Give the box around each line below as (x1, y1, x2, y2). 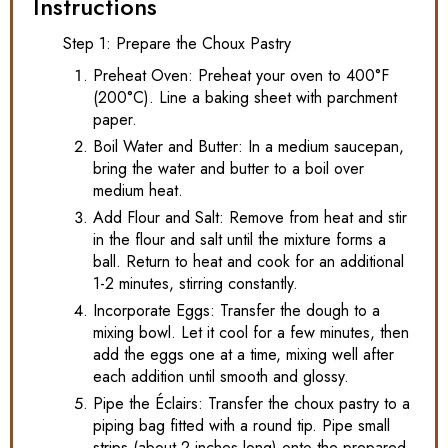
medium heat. (93, 179, 183, 203)
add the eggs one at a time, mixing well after (93, 343, 394, 367)
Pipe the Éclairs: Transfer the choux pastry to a (93, 392, 410, 416)
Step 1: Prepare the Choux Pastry (63, 32, 291, 56)
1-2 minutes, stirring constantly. (93, 272, 298, 296)
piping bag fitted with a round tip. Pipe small (93, 414, 390, 438)
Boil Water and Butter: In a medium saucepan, (93, 135, 404, 159)
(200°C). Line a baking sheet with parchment (93, 86, 397, 110)
